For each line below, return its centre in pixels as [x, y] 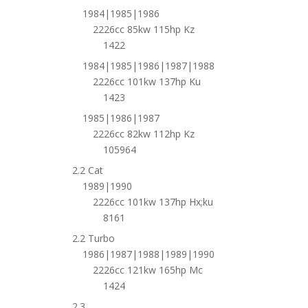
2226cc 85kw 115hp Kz [143, 29]
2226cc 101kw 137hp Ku [146, 81]
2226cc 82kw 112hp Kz [143, 134]
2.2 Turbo [93, 238]
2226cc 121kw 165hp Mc [147, 270]
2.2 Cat [87, 170]
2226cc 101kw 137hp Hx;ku [153, 202]
